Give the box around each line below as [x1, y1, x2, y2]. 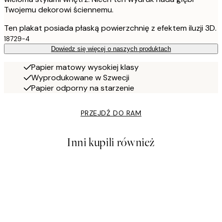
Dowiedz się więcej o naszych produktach [51, 45, 171, 53]
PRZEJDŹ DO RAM [80, 108, 142, 117]
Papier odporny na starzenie [31, 82, 134, 93]
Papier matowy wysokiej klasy [31, 61, 139, 72]
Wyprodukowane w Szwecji [31, 72, 129, 83]
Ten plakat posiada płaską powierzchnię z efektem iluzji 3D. [4, 22, 217, 33]
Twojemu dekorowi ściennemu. [4, 4, 113, 15]
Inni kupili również [66, 134, 156, 150]
